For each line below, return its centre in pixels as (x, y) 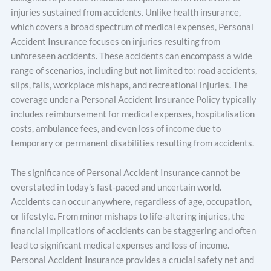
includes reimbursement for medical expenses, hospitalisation (133, 114)
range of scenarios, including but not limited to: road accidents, (134, 70)
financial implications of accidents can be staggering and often (133, 231)
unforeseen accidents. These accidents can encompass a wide (132, 56)
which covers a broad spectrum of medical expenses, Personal (132, 27)
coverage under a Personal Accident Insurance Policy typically (134, 99)
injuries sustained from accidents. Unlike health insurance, (126, 12)
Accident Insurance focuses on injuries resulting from (116, 41)
